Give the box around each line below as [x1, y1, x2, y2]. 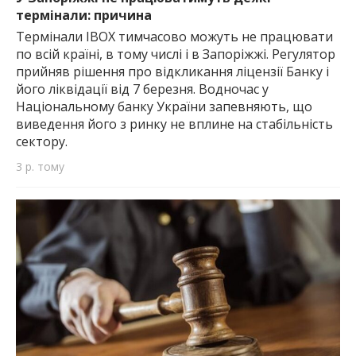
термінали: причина [16, 6, 152, 25]
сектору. [16, 133, 68, 151]
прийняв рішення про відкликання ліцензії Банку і [16, 63, 329, 81]
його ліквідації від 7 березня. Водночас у [16, 80, 269, 99]
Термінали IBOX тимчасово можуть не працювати [16, 28, 333, 46]
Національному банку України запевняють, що [16, 98, 312, 116]
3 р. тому [16, 159, 64, 175]
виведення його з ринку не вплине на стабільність [16, 115, 333, 133]
